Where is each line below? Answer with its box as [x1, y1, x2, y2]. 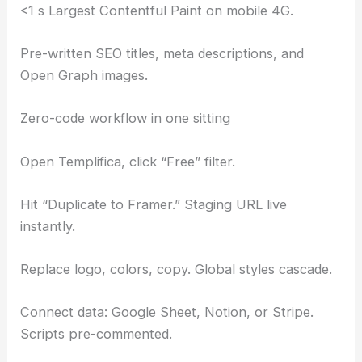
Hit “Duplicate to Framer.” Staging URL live [20, 196, 288, 213]
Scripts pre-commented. [20, 326, 173, 343]
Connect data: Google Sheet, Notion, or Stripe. [20, 304, 314, 321]
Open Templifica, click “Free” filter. [20, 153, 236, 170]
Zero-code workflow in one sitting [20, 110, 231, 127]
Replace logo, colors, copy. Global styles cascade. [20, 261, 333, 278]
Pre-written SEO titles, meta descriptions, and [20, 45, 305, 62]
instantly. [20, 217, 76, 234]
